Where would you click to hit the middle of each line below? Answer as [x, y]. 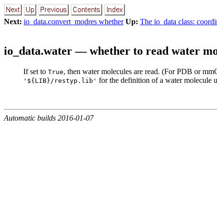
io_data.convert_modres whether [74, 22]
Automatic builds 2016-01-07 [49, 118]
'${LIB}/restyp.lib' [60, 80]
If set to [36, 71]
